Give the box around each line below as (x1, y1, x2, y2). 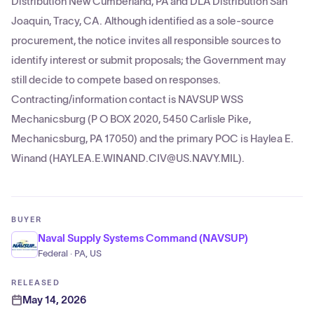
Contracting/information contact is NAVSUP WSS (11, 93, 243, 105)
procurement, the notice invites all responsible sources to (11, 34, 281, 46)
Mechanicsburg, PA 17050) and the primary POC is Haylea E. (11, 132, 294, 144)
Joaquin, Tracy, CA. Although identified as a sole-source (11, 15, 274, 27)
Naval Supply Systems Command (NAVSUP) (38, 232, 248, 244)
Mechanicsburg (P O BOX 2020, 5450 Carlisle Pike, (11, 113, 251, 125)
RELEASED (11, 278, 60, 287)
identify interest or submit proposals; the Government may (11, 54, 286, 66)
